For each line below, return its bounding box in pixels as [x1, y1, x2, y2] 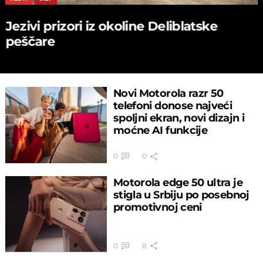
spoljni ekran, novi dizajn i [113, 111, 244, 124]
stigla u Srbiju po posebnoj [113, 188, 249, 201]
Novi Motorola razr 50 [113, 86, 224, 99]
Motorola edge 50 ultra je [113, 176, 242, 189]
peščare [5, 33, 55, 49]
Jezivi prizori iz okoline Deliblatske [5, 18, 218, 33]
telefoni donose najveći [113, 99, 232, 112]
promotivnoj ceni [113, 201, 202, 214]
